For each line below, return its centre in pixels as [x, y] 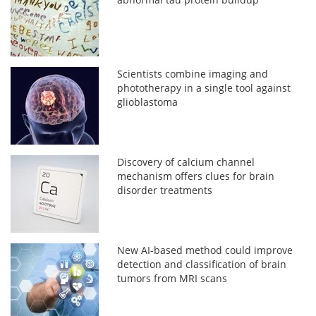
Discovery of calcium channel [186, 162]
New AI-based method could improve [205, 250]
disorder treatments [165, 190]
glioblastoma [148, 102]
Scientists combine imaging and [193, 73]
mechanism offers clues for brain [196, 176]
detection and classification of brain [202, 264]
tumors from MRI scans [172, 278]
